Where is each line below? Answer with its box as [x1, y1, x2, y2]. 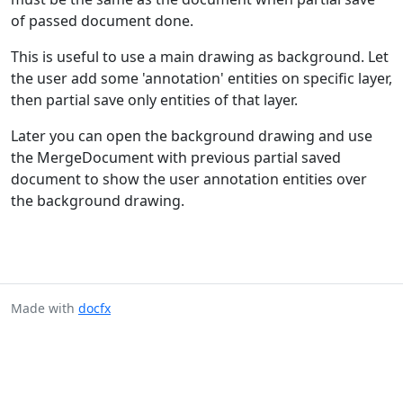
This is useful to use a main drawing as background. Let [11, 47, 389, 67]
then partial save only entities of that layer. [11, 90, 298, 111]
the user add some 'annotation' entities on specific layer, [11, 68, 392, 89]
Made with [11, 300, 78, 318]
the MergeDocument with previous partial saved [11, 148, 341, 168]
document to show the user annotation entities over [11, 169, 367, 190]
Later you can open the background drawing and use [11, 126, 372, 147]
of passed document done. [11, 11, 193, 31]
